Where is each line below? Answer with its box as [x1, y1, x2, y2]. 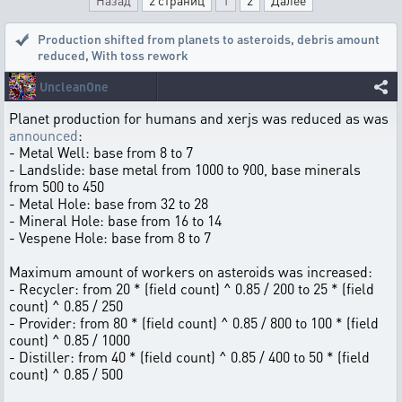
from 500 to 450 [9, 177, 104, 196]
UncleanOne [39, 78, 109, 94]
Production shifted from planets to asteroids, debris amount [38, 31, 380, 47]
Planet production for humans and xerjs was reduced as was [9, 109, 389, 127]
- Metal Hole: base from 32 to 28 [9, 194, 208, 213]
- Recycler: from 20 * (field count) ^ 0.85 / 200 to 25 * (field [9, 279, 374, 298]
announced [9, 126, 78, 144]
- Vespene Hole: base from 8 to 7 [9, 228, 211, 247]
